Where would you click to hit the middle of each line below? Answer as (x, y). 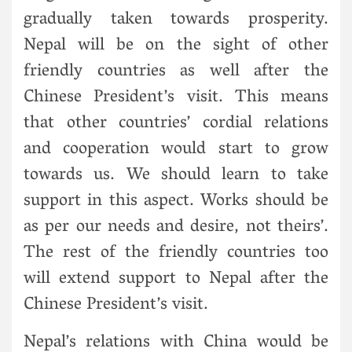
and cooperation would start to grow (176, 150)
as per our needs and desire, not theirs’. (176, 227)
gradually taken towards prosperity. (176, 20)
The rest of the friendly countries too (176, 253)
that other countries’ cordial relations (176, 124)
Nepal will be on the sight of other (176, 46)
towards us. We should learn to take (176, 176)
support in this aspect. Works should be (176, 202)
